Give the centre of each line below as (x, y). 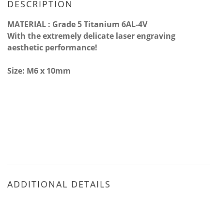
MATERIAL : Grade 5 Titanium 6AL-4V (77, 24)
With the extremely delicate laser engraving (91, 36)
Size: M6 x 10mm (39, 71)
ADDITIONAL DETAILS (59, 184)
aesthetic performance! (52, 47)
